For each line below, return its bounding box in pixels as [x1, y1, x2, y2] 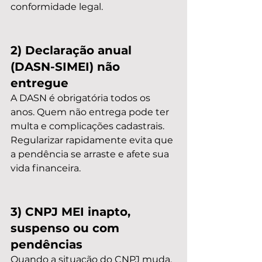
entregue [11, 76, 68, 90]
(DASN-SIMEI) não [11, 60, 123, 74]
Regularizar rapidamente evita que [11, 135, 175, 146]
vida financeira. [11, 163, 81, 174]
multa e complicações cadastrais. [11, 120, 167, 132]
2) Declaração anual [11, 43, 135, 57]
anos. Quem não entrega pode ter [11, 106, 171, 118]
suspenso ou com [11, 221, 123, 235]
